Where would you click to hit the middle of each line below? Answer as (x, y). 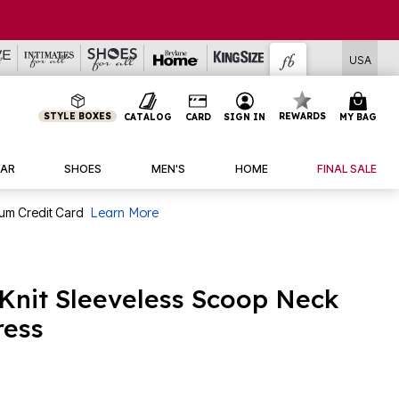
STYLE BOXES (78, 116)
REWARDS (303, 116)
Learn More (124, 212)
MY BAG (358, 117)
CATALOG (147, 117)
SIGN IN (245, 117)
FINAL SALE (347, 168)
